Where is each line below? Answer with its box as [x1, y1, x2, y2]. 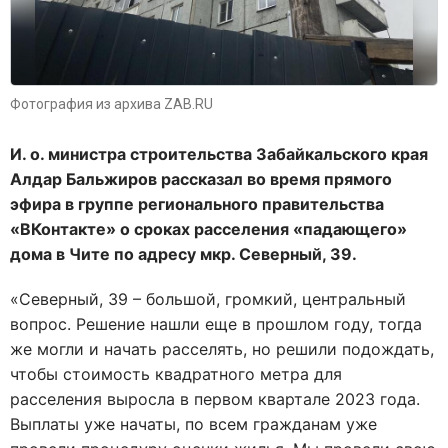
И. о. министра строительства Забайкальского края [10, 143, 428, 164]
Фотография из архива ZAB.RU [10, 95, 213, 112]
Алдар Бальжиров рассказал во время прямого [10, 168, 392, 189]
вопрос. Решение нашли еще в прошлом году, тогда [10, 313, 422, 334]
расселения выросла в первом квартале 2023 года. [10, 388, 420, 409]
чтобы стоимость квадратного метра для [10, 363, 342, 384]
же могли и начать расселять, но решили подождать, [10, 338, 434, 359]
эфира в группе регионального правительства [10, 193, 384, 214]
